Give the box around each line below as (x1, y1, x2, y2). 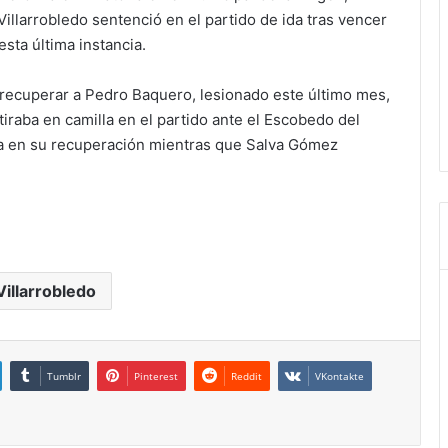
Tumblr (47, 369, 81, 384)
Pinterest (134, 369, 178, 384)
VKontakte (315, 369, 364, 384)
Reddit (231, 369, 262, 384)
